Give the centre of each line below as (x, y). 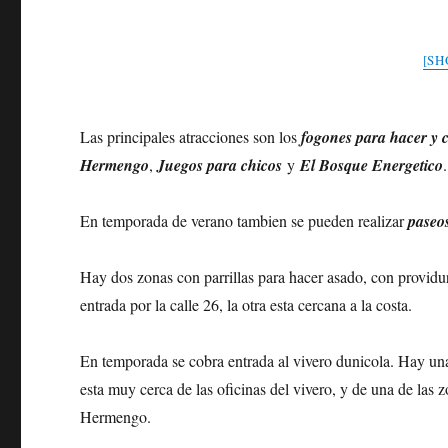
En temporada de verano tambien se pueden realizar (242, 221)
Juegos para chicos (220, 165)
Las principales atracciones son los (191, 137)
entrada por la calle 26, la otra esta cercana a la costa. (249, 305)
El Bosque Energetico (372, 165)
